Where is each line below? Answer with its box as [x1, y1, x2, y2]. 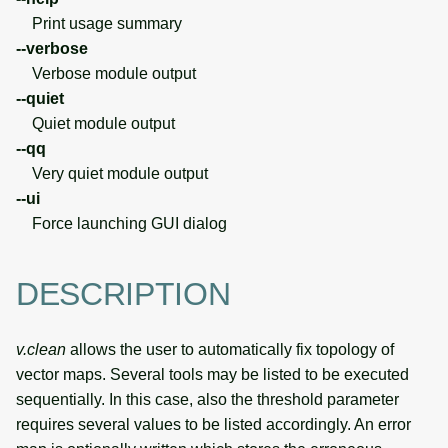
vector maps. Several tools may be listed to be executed [16, 365, 409, 383]
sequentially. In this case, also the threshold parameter [16, 390, 399, 408]
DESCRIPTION [16, 276, 231, 313]
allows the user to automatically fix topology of [66, 340, 394, 358]
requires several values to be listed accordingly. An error [16, 415, 411, 433]
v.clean [16, 340, 66, 358]
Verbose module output [16, 64, 196, 82]
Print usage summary [16, 14, 182, 32]
